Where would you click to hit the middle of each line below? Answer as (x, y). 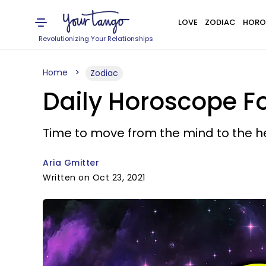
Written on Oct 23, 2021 (94, 178)
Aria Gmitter (71, 163)
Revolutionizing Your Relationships (96, 39)
